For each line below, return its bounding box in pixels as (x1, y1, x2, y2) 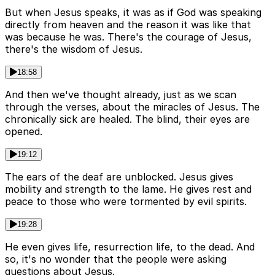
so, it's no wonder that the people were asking (5, 253, 227, 266)
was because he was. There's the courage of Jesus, (5, 31, 252, 44)
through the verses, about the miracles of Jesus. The (5, 101, 260, 114)
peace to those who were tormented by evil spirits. (5, 195, 247, 208)
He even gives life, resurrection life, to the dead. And (5, 241, 255, 254)
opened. (5, 125, 42, 138)
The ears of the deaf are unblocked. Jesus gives (5, 171, 233, 184)
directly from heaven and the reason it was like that (5, 18, 251, 31)
